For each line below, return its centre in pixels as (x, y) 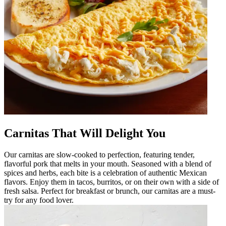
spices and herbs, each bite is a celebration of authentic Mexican (105, 173)
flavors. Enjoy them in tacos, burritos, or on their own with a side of (111, 182)
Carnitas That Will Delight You (85, 133)
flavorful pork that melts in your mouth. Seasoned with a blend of (108, 163)
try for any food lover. (39, 200)
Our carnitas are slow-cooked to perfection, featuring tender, (99, 154)
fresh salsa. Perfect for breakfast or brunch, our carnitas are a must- (110, 191)
